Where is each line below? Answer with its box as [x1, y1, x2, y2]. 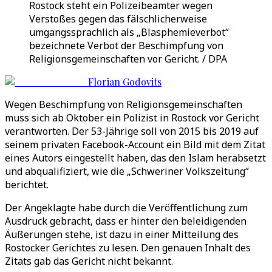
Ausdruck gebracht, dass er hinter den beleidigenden [5, 214, 246, 228]
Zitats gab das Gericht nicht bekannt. [5, 254, 173, 268]
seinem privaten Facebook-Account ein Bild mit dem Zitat [5, 138, 265, 151]
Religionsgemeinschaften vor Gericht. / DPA [29, 52, 227, 66]
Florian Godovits [88, 75, 161, 88]
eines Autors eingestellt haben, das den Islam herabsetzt [5, 151, 266, 165]
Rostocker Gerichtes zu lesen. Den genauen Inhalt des [5, 241, 251, 254]
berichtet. [5, 178, 49, 191]
